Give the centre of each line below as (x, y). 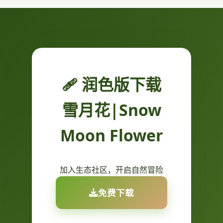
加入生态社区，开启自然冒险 (111, 169)
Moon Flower (111, 135)
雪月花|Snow (111, 110)
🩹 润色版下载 (111, 84)
